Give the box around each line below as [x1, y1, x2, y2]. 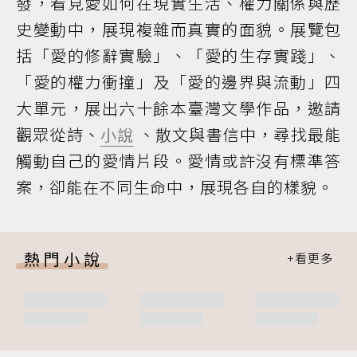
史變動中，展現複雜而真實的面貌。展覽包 [16, 17, 341, 41]
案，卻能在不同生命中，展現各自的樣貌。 [16, 175, 334, 198]
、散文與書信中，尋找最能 [134, 122, 342, 146]
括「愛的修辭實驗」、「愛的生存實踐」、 [16, 43, 341, 67]
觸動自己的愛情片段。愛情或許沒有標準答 [16, 148, 341, 172]
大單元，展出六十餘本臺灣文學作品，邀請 [16, 96, 341, 120]
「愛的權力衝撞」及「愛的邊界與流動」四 [16, 69, 341, 93]
